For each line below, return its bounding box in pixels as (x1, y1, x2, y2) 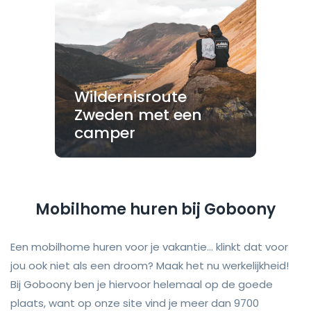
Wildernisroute (74, 86, 187, 108)
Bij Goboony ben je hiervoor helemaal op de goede (10, 277, 273, 292)
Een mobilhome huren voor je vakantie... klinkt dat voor (10, 239, 288, 255)
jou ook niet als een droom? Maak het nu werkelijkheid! (10, 258, 289, 274)
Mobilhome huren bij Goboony (35, 199, 276, 221)
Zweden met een (74, 104, 202, 126)
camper (74, 122, 135, 144)
